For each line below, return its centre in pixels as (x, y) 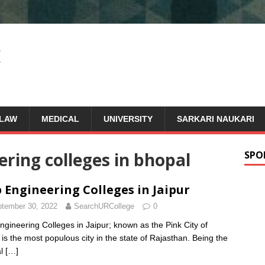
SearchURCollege (104, 206)
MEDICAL (60, 119)
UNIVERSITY (128, 119)
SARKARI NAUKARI (216, 119)
